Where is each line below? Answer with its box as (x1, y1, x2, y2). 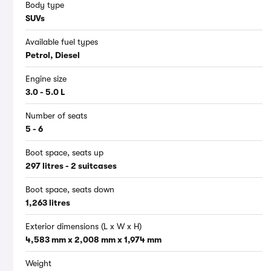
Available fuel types (25, 37, 98, 47)
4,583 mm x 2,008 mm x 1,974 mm (25, 235, 162, 245)
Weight (25, 258, 51, 269)
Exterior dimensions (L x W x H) (25, 221, 142, 232)
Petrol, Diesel (25, 50, 80, 60)
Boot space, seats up (25, 148, 103, 158)
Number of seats (25, 111, 87, 121)
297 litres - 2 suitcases (25, 161, 117, 171)
